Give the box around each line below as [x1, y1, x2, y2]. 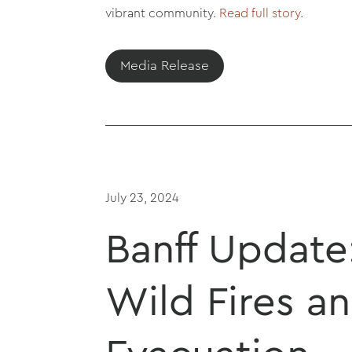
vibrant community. [105, 4, 220, 23]
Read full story [219, 4, 301, 23]
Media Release [120, 55, 210, 75]
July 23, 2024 [105, 189, 180, 207]
